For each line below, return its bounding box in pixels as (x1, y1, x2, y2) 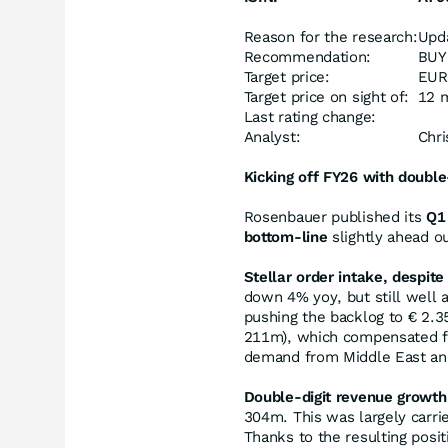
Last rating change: (243, 108, 376, 126)
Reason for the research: (243, 28, 418, 46)
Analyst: (243, 128, 301, 146)
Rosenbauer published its (243, 208, 427, 226)
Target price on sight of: (243, 88, 410, 106)
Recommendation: (243, 48, 372, 66)
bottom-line (243, 228, 328, 246)
